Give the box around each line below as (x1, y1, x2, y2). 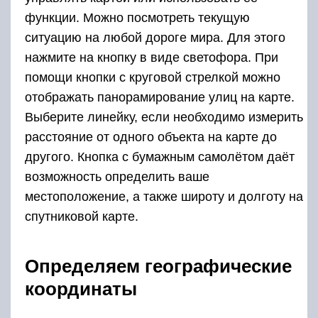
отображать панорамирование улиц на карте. (25, 89, 295, 104)
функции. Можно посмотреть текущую (25, 10, 250, 25)
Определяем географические (25, 255, 292, 277)
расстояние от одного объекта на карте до (25, 129, 277, 144)
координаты (25, 278, 137, 300)
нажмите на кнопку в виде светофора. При (25, 50, 278, 65)
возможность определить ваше (25, 169, 209, 184)
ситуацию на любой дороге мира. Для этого (25, 30, 285, 45)
